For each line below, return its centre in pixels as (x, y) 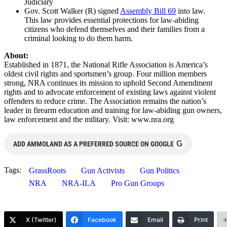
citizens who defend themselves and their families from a (115, 29)
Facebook (102, 219)
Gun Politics (160, 170)
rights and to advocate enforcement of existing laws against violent (110, 92)
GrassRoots (47, 170)
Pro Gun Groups (138, 183)
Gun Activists (103, 170)
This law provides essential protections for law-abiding (111, 20)
